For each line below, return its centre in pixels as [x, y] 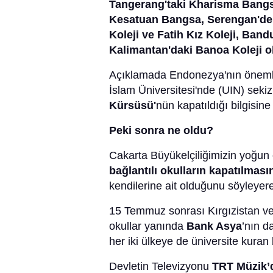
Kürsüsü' [133, 106]
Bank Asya [214, 226]
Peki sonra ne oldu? [161, 131]
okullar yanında [148, 226]
